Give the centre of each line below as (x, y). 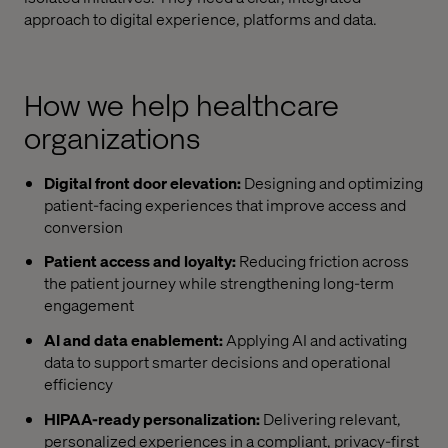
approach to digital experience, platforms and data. (200, 18)
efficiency (78, 384)
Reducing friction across (322, 261)
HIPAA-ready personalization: (152, 419)
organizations (112, 139)
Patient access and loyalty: (140, 261)
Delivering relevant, (330, 419)
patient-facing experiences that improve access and (225, 204)
